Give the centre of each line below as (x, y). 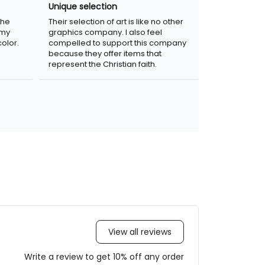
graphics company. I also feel (105, 32)
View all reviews (140, 232)
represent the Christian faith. (103, 64)
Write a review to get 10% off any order (104, 256)
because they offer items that (105, 53)
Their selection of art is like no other (116, 21)
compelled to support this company (117, 43)
